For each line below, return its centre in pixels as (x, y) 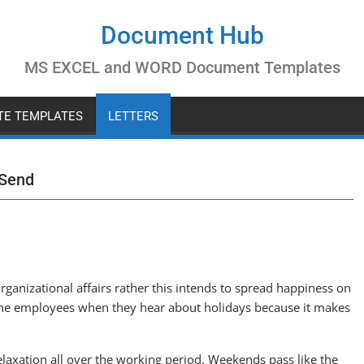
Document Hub (182, 35)
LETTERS (133, 116)
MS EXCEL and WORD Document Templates (182, 67)
